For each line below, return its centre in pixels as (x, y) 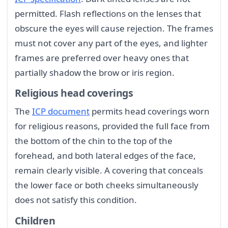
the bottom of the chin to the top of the (94, 141)
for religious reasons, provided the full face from (112, 126)
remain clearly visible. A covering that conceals (109, 170)
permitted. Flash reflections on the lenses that (108, 13)
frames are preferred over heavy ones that (102, 58)
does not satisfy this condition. (76, 200)
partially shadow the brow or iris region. (95, 72)
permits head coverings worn (150, 111)
